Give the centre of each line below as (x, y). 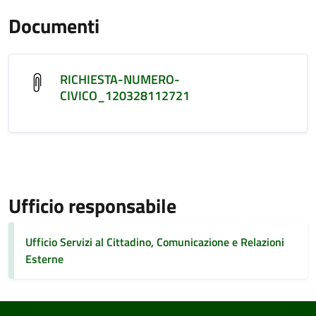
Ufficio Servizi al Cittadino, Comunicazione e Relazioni (155, 242)
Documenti (54, 26)
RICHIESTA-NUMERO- (120, 79)
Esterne (44, 259)
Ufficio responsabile (92, 206)
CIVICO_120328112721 (125, 96)
